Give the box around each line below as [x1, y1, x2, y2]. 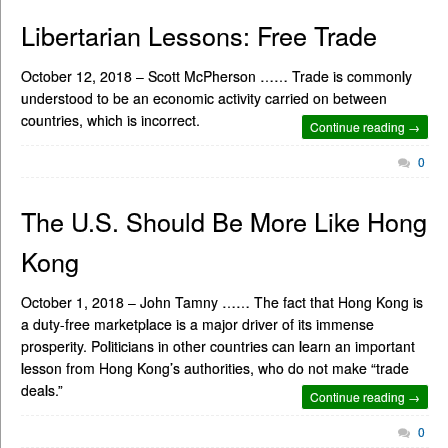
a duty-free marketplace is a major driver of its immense [21, 313, 374, 334]
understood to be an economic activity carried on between [21, 88, 387, 109]
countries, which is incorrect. [21, 110, 200, 131]
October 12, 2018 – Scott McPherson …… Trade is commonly [21, 66, 412, 87]
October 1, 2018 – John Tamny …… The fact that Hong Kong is [21, 291, 423, 312]
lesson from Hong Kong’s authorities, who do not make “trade [21, 357, 409, 378]
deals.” [21, 379, 63, 400]
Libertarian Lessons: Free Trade [21, 17, 377, 54]
